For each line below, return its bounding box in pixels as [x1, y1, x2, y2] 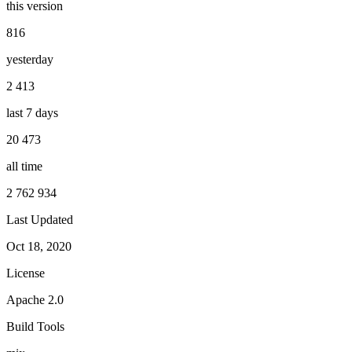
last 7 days [6, 105, 58, 119]
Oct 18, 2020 [6, 239, 71, 253]
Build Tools [6, 319, 64, 333]
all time [6, 159, 42, 173]
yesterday [6, 52, 53, 66]
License [6, 266, 45, 280]
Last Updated [6, 212, 73, 226]
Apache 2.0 [6, 292, 64, 306]
